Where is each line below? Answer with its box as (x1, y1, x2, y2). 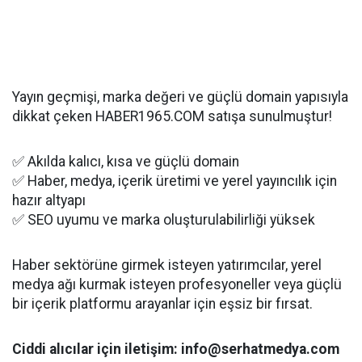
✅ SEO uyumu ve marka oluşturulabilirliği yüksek (12, 212, 315, 228)
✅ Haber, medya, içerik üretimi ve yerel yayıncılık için (12, 173, 337, 189)
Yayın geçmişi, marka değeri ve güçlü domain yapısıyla (12, 89, 348, 105)
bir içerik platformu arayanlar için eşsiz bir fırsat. (12, 296, 313, 312)
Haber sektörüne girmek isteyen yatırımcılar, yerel (12, 257, 322, 273)
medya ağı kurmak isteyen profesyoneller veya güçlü (12, 276, 342, 293)
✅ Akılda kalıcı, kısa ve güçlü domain (12, 154, 239, 170)
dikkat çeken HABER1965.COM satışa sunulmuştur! (12, 108, 332, 124)
